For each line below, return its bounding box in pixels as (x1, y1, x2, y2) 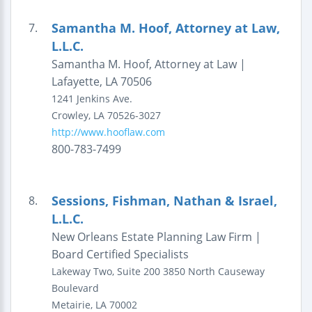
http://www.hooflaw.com (51, 125, 165, 139)
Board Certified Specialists (51, 247, 189, 262)
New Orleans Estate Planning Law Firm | (51, 229, 261, 244)
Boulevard (51, 281, 99, 295)
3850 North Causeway (162, 265, 265, 278)
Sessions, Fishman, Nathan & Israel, (51, 192, 277, 209)
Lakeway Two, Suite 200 (51, 265, 160, 278)
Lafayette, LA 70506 (51, 74, 152, 89)
